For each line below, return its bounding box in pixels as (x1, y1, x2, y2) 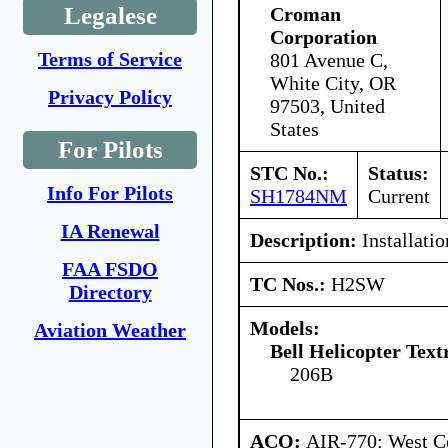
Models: (250, 316, 320, 339)
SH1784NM (250, 184, 347, 207)
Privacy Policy (48, 86, 172, 108)
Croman (270, 2, 341, 25)
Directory (68, 281, 152, 303)
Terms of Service (38, 48, 182, 70)
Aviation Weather (34, 319, 186, 341)
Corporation (270, 25, 377, 48)
